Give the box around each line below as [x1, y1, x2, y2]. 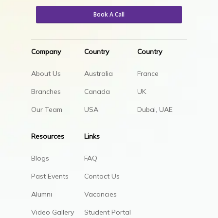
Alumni [31, 189, 53, 199]
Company [31, 47, 61, 56]
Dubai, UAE [137, 105, 173, 114]
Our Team [31, 105, 63, 114]
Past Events [31, 171, 69, 181]
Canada [84, 87, 110, 96]
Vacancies [84, 189, 117, 199]
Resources [31, 131, 65, 141]
